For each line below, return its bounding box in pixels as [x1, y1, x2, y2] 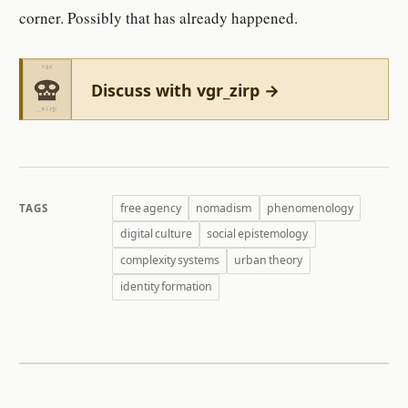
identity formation [119, 279, 212, 295]
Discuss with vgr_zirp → [91, 79, 280, 102]
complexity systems [119, 252, 219, 269]
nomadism [196, 199, 252, 216]
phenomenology [266, 199, 353, 216]
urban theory [234, 252, 303, 269]
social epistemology [207, 226, 309, 242]
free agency [119, 199, 181, 216]
